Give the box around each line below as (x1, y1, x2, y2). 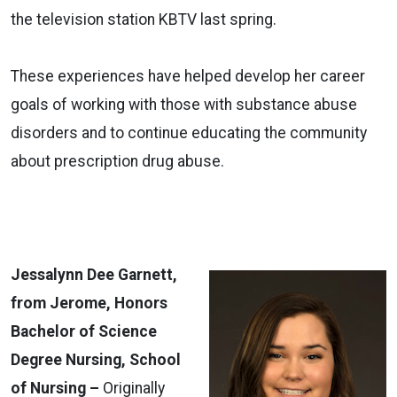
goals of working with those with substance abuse (11, 95, 357, 113)
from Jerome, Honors (11, 293, 167, 312)
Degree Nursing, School (11, 350, 181, 369)
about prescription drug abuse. (11, 152, 224, 170)
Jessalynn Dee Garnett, (11, 265, 177, 284)
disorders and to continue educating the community (11, 123, 367, 142)
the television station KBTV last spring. (11, 10, 276, 28)
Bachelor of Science (11, 322, 157, 340)
